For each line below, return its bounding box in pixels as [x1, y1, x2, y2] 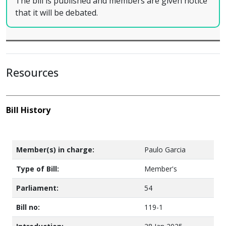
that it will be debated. [15, 7, 98, 18]
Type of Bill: [16, 164, 59, 174]
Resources [6, 65, 59, 80]
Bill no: [16, 202, 40, 212]
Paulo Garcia [144, 145, 186, 154]
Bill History [6, 104, 50, 116]
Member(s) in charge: [16, 145, 94, 154]
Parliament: [16, 183, 59, 193]
